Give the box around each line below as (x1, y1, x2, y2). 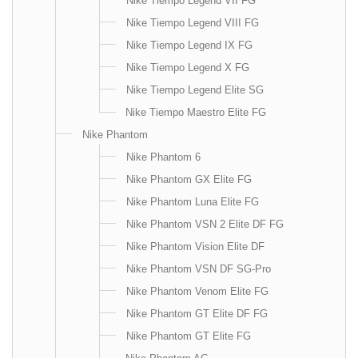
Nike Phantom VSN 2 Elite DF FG (126, 218, 284, 230)
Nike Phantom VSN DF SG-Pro (126, 263, 271, 275)
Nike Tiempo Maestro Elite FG (125, 106, 266, 118)
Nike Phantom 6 (126, 151, 201, 163)
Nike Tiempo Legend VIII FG (126, 17, 259, 29)
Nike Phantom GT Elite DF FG (126, 308, 268, 320)
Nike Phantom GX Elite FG (126, 173, 252, 185)
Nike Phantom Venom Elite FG (126, 285, 268, 297)
